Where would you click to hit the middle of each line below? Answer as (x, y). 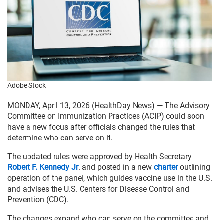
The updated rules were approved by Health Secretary (99, 157)
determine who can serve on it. (60, 138)
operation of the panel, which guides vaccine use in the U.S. (110, 178)
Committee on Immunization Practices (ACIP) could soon (106, 116)
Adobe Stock (27, 86)
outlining (194, 167)
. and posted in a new (116, 167)
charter (166, 167)
